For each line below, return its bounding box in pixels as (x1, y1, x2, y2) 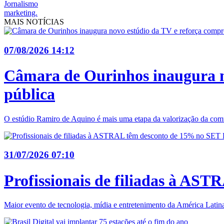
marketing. (4, 8, 37, 17)
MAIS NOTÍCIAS (4, 17, 64, 26)
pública (4, 85, 55, 103)
